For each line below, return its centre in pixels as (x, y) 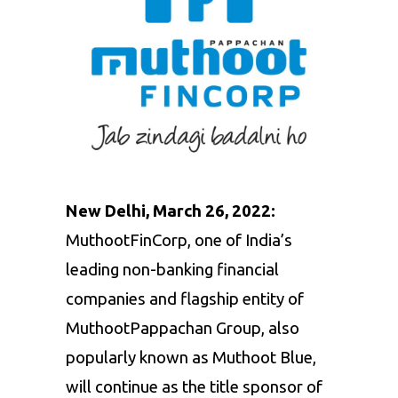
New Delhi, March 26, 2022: (171, 211)
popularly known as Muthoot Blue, (191, 357)
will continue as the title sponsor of (194, 386)
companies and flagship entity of (185, 298)
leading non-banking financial (172, 269)
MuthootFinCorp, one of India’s (179, 240)
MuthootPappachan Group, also (183, 328)
